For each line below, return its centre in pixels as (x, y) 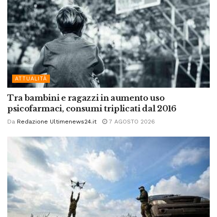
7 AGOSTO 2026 (131, 121)
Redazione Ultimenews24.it (57, 121)
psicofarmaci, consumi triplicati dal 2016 (92, 108)
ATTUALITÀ (31, 78)
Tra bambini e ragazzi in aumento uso (86, 98)
